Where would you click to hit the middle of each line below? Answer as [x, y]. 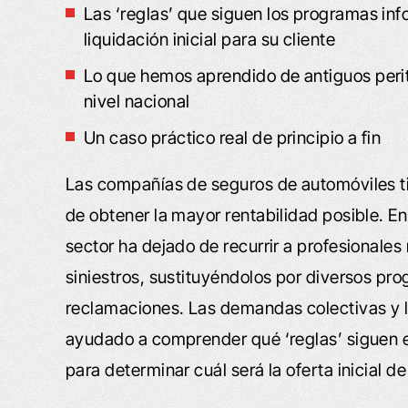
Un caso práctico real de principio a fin [233, 138]
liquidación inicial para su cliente [210, 40]
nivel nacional [137, 102]
